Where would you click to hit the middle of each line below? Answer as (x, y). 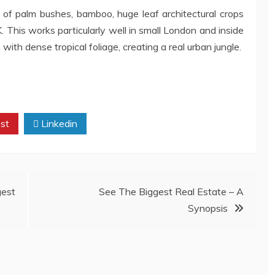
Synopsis (208, 208)
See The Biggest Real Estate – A (171, 192)
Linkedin (58, 123)
